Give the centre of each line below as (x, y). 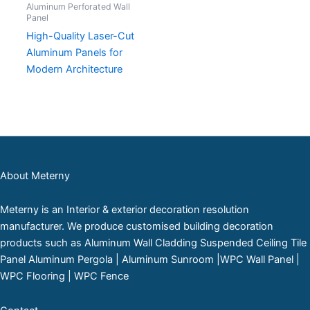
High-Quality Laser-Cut (80, 36)
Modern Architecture (74, 70)
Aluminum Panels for (74, 53)
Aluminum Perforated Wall (78, 7)
